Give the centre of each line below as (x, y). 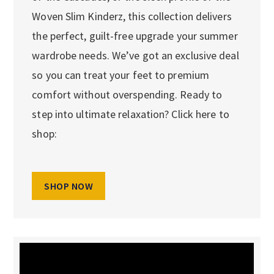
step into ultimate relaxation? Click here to (131, 114)
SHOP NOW (69, 186)
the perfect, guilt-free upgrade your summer (135, 35)
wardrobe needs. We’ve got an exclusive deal (135, 55)
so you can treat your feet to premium (121, 75)
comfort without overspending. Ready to (127, 94)
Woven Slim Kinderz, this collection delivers (132, 16)
